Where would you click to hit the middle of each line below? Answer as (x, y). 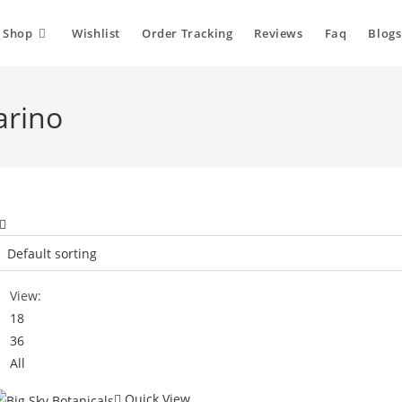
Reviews (279, 33)
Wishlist (96, 33)
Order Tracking (187, 33)
